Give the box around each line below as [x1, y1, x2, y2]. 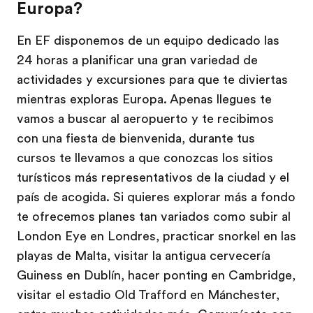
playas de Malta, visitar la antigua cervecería [17, 249, 270, 263]
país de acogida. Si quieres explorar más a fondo [17, 190, 296, 204]
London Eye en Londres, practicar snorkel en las [17, 229, 296, 243]
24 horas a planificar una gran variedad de [17, 53, 258, 67]
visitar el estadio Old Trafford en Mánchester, [17, 288, 279, 302]
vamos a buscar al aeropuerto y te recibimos [17, 112, 274, 126]
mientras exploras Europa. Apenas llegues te [17, 92, 272, 106]
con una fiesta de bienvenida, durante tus [17, 131, 255, 145]
